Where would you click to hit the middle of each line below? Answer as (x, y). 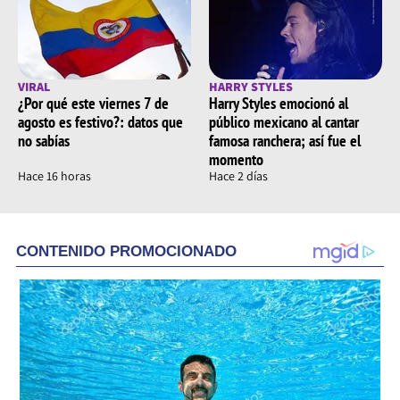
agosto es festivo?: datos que (100, 122)
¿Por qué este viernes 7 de (93, 104)
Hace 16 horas (54, 176)
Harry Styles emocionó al (279, 104)
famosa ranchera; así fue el (285, 141)
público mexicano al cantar (284, 122)
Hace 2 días (238, 176)
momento (236, 160)
